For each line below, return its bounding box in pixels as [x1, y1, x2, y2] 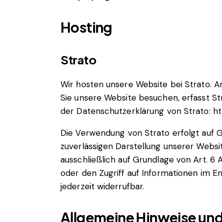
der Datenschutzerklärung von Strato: [60, 105, 213, 116]
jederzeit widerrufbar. [60, 180, 145, 192]
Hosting [60, 18, 112, 36]
